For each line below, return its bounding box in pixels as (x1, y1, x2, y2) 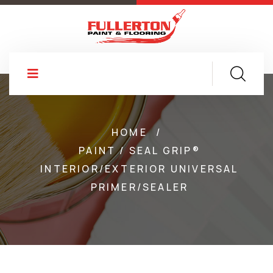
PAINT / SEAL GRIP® (79, 144, 200, 158)
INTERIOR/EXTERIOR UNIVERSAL (40, 162, 239, 176)
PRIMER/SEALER (90, 180, 189, 194)
